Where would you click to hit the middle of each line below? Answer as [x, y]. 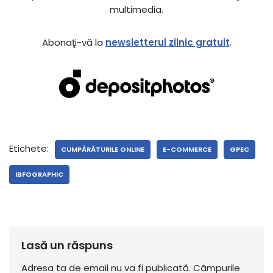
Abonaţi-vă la [73, 42]
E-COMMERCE [187, 150]
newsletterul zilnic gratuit [167, 42]
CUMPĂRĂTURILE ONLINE [103, 150]
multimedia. [136, 9]
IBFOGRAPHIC [39, 175]
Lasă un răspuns [67, 246]
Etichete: [29, 149]
